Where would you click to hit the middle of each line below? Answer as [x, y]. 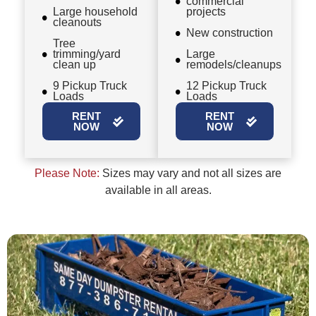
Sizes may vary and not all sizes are [190, 174]
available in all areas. [158, 190]
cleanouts [77, 23]
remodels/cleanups [234, 65]
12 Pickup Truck [226, 86]
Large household [95, 12]
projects [206, 12]
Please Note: [67, 174]
